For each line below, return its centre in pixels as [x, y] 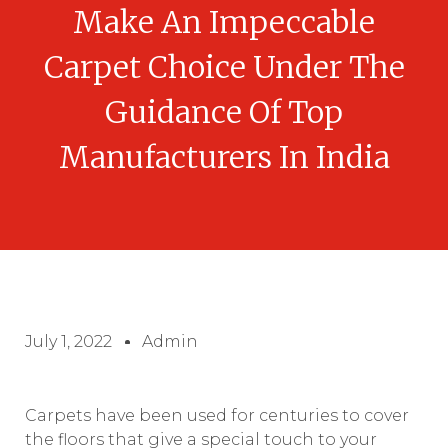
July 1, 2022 [68, 341]
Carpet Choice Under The [224, 67]
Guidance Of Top [224, 112]
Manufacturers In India [224, 157]
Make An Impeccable [224, 22]
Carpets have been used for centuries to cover [217, 415]
